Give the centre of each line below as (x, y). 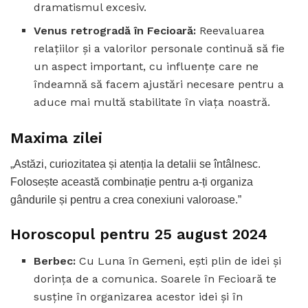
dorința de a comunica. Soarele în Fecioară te (155, 278)
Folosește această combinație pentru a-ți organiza (132, 182)
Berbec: (55, 261)
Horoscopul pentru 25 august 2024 (139, 234)
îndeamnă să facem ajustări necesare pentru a (159, 84)
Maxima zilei (56, 137)
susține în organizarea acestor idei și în (139, 296)
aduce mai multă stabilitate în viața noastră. (152, 102)
